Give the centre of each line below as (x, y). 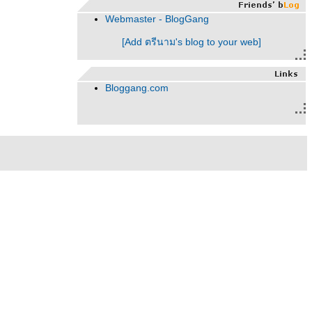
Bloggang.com (137, 88)
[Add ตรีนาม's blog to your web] (192, 42)
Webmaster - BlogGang (157, 19)
